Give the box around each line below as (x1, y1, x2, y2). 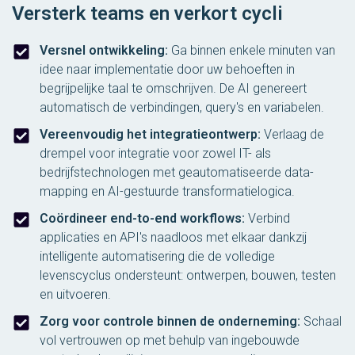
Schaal (300, 313, 342, 329)
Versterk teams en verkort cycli (12, 2, 283, 25)
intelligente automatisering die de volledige (40, 248, 275, 264)
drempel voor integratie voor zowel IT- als (40, 145, 271, 161)
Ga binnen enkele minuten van (168, 42, 335, 58)
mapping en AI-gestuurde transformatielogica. (40, 183, 295, 199)
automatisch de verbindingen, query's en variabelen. (40, 99, 324, 115)
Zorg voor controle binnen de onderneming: (40, 313, 300, 329)
